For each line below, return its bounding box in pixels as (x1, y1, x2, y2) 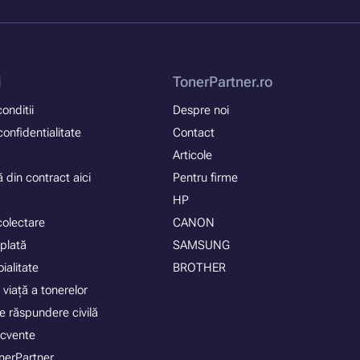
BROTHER (172, 260, 226, 276)
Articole (172, 148, 212, 163)
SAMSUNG (172, 238, 230, 253)
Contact (172, 125, 215, 141)
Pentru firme (172, 170, 238, 186)
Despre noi (172, 103, 229, 118)
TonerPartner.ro (172, 73, 272, 91)
